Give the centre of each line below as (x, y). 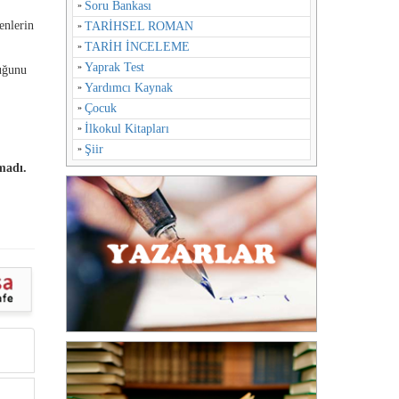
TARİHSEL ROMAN (138, 26)
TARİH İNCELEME (137, 47)
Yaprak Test (114, 67)
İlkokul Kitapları (126, 129)
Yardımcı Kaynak (128, 88)
